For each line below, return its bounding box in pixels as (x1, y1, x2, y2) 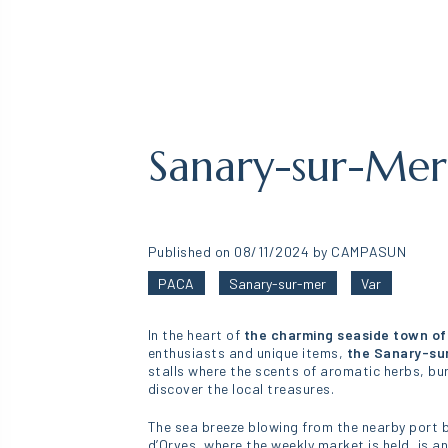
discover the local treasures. (147, 380, 335, 397)
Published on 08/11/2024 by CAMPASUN (147, 243, 407, 260)
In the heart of (147, 326, 241, 343)
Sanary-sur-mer (229, 274, 327, 292)
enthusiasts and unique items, (147, 344, 347, 361)
